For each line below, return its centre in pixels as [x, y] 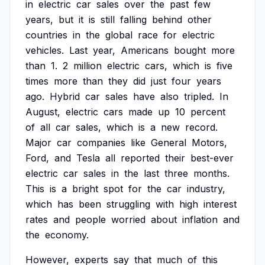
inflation [200, 219]
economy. [67, 235]
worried [128, 219]
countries [46, 35]
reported [140, 158]
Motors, [209, 143]
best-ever [212, 158]
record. [201, 127]
